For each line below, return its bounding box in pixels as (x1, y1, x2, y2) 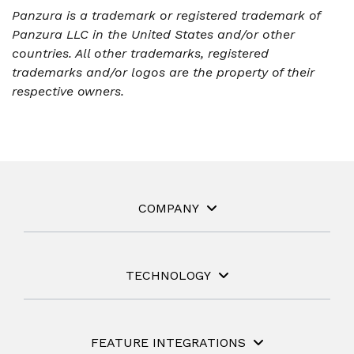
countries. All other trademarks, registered (12, 46, 269, 61)
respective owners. (12, 84, 124, 99)
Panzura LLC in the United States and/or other (12, 27, 295, 42)
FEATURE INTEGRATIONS (91, 335, 246, 350)
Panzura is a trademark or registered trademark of (12, 8, 320, 23)
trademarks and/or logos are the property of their (12, 65, 314, 80)
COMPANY (137, 201, 199, 216)
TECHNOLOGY (126, 268, 211, 283)
